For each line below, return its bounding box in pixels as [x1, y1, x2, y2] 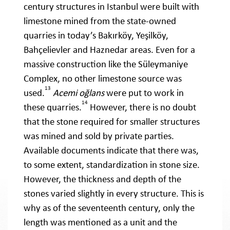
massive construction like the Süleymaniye [24, 58, 188, 70]
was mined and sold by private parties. [24, 130, 174, 142]
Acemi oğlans [53, 87, 104, 99]
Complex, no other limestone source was [24, 72, 182, 85]
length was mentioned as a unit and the [24, 216, 177, 228]
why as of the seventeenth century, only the [24, 202, 195, 214]
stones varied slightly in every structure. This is [24, 187, 204, 200]
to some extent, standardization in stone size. [24, 159, 200, 171]
